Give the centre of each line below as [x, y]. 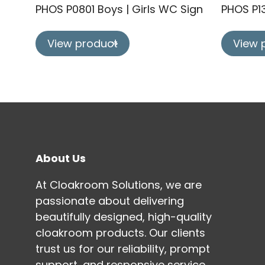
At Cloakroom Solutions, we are [119, 185]
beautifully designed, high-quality [124, 216]
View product [83, 44]
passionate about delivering [110, 201]
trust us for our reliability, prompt [123, 248]
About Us [61, 158]
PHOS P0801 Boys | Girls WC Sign [119, 9]
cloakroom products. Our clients [120, 232]
